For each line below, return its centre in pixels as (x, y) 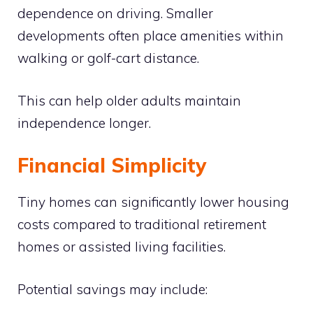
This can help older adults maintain (129, 100)
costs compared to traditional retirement (142, 224)
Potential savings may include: (112, 289)
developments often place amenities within (151, 36)
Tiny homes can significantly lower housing (153, 202)
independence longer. (84, 123)
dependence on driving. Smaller (115, 13)
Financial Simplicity (112, 165)
